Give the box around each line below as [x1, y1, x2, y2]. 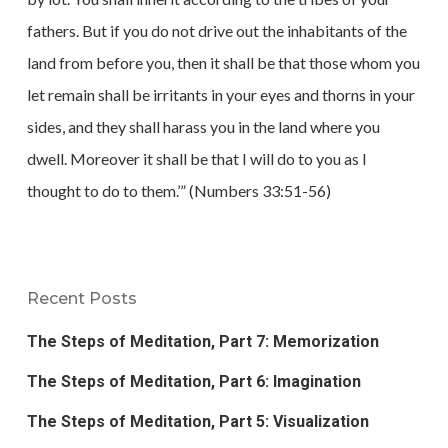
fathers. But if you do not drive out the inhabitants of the [26, 21, 407, 40]
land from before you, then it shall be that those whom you [26, 53, 420, 72]
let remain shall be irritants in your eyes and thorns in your [26, 85, 415, 104]
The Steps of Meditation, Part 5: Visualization [26, 412, 369, 431]
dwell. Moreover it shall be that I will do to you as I [26, 149, 367, 168]
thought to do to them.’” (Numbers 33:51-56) [26, 181, 331, 200]
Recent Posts [26, 289, 137, 308]
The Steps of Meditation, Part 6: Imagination [26, 372, 361, 391]
